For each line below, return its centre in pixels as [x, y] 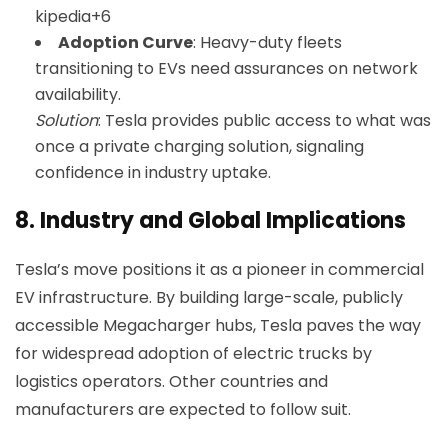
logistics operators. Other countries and [171, 381]
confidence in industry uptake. [153, 172]
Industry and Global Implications [223, 220]
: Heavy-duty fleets [267, 42]
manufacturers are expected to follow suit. [183, 409]
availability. [78, 94]
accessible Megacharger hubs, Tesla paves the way [218, 325]
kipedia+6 [73, 16]
